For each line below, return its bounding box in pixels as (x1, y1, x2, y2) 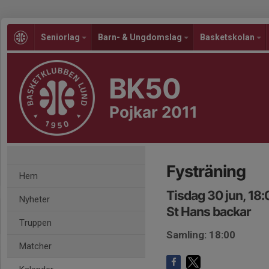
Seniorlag (41, 32, 82, 42)
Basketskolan (200, 32, 256, 42)
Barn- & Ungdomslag (98, 32, 184, 42)
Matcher (19, 241, 52, 252)
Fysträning (166, 162, 246, 181)
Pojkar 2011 (109, 103, 198, 121)
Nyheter (19, 194, 50, 205)
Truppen (19, 217, 52, 228)
